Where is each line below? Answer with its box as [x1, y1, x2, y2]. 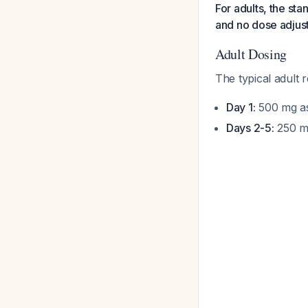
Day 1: [226, 100, 256, 114]
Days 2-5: [226, 121, 274, 135]
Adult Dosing [215, 45, 287, 63]
